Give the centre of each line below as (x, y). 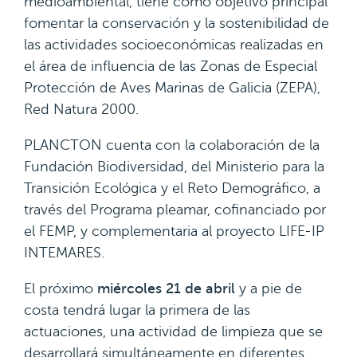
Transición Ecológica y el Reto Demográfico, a (172, 188)
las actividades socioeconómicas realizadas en (174, 45)
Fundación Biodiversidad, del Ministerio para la (174, 167)
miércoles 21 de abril (166, 288)
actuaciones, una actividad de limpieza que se (173, 331)
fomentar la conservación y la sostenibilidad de (177, 23)
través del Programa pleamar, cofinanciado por (175, 210)
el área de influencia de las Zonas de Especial (171, 66)
